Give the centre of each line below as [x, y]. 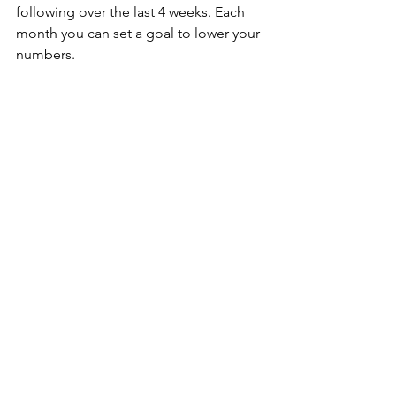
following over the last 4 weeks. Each [132, 12]
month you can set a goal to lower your [140, 34]
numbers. [46, 55]
